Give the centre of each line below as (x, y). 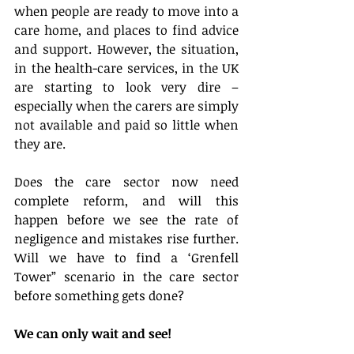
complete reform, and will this (126, 201)
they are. (40, 144)
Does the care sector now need (126, 182)
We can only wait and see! (93, 334)
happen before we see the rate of (126, 220)
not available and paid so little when (126, 125)
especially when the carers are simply (126, 106)
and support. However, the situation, (126, 49)
